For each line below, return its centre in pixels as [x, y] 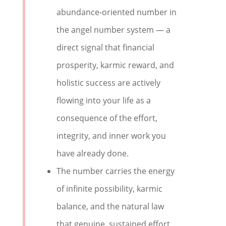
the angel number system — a [114, 30]
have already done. [93, 153]
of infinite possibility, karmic [110, 189]
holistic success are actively [109, 83]
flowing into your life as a [104, 100]
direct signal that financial [106, 47]
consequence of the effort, [107, 118]
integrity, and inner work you [111, 136]
